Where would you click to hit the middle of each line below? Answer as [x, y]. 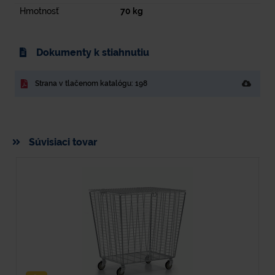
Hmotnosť [39, 11]
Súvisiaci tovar [62, 142]
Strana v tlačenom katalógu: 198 [91, 84]
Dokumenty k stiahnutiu [91, 52]
